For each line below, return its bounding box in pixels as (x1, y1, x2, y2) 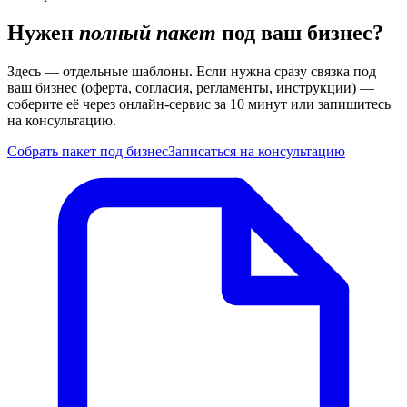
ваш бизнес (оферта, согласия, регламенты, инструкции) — (7, 80, 374, 95)
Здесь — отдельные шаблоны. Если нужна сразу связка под (7, 64, 376, 79)
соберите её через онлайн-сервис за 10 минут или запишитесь (7, 96, 391, 112)
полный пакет (79, 21, 216, 45)
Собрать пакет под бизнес (7, 144, 168, 159)
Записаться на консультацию (168, 144, 345, 159)
